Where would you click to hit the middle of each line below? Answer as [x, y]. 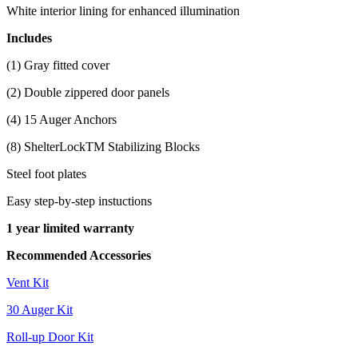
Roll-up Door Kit [50, 336]
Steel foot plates [46, 173]
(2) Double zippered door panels [88, 92]
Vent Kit [28, 282]
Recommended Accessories [79, 255]
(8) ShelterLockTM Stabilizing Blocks [103, 146]
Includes [29, 38]
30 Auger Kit [40, 309]
